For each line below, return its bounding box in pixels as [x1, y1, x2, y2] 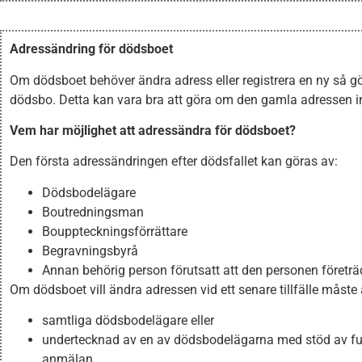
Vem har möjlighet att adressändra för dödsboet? [10, 122, 296, 138]
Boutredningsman [42, 204, 144, 220]
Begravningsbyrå [42, 242, 138, 259]
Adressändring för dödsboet [10, 41, 173, 57]
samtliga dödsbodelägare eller [42, 313, 214, 329]
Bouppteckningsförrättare [42, 223, 187, 239]
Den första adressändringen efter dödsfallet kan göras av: [10, 154, 338, 170]
